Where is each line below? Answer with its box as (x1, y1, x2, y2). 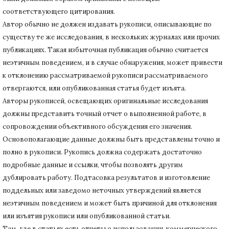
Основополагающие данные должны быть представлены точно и (3, 134, 220, 144)
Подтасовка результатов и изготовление (74, 173, 210, 182)
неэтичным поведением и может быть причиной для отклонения (3, 198, 217, 208)
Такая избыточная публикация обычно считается (48, 45, 208, 54)
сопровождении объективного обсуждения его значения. (3, 122, 192, 131)
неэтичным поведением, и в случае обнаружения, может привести (3, 58, 222, 67)
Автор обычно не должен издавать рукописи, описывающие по (3, 19, 212, 29)
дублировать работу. (3, 173, 74, 182)
